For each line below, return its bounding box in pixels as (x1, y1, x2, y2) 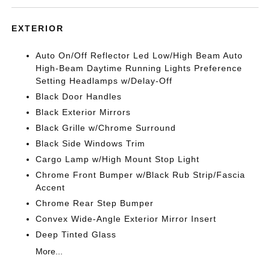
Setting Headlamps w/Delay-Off (36, 76, 173, 86)
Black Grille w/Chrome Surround (36, 123, 177, 133)
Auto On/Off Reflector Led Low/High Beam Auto (36, 51, 243, 60)
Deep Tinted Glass (36, 230, 117, 239)
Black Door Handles (36, 92, 122, 101)
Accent (36, 183, 66, 192)
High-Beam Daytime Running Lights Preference (36, 63, 243, 73)
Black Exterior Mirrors (36, 107, 131, 117)
